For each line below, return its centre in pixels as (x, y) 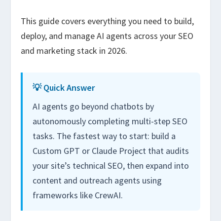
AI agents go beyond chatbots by (93, 106)
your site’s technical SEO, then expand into (111, 165)
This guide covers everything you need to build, (108, 21)
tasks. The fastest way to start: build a (104, 136)
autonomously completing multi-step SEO (110, 121)
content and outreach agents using (97, 180)
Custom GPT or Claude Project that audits (111, 150)
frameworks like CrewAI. (78, 195)
